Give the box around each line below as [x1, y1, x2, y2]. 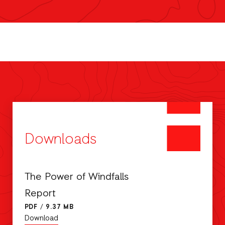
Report [24, 187, 56, 201]
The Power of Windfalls [24, 171, 129, 184]
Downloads [24, 130, 97, 150]
